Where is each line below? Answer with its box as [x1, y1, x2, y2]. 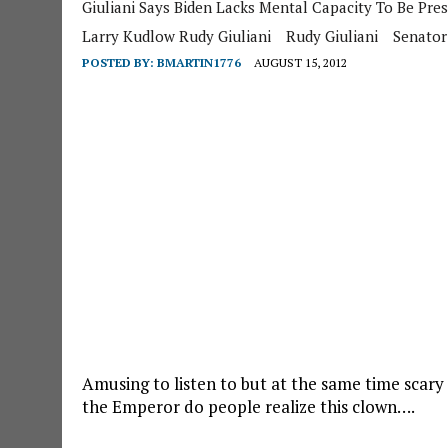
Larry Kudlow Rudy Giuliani [82, 26, 271, 46]
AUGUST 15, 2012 [254, 55, 347, 70]
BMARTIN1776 [157, 55, 241, 70]
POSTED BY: [82, 55, 157, 70]
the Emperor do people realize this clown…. [82, 395, 415, 418]
